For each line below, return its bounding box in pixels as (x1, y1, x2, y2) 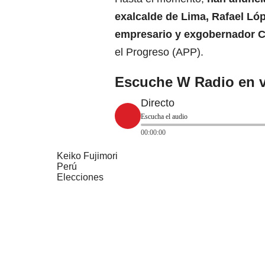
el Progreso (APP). (115, 46, 203, 59)
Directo (141, 97, 174, 109)
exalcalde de (115, 11, 181, 23)
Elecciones (57, 172, 104, 183)
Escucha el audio (141, 112, 188, 121)
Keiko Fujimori (57, 151, 118, 161)
